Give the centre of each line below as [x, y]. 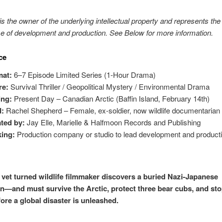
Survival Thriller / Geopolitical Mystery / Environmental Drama [109, 86]
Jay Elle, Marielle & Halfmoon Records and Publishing [113, 122]
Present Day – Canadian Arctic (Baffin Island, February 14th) [111, 98]
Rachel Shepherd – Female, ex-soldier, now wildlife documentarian [112, 110]
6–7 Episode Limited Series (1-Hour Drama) [84, 74]
